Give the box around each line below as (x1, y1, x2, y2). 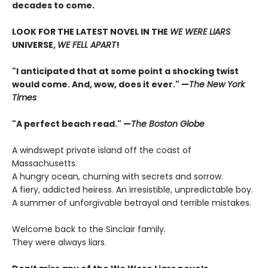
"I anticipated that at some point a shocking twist (12, 65, 239, 77)
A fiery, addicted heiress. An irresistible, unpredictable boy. (12, 183, 253, 196)
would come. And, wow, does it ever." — (12, 78, 189, 90)
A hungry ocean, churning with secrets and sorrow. (12, 170, 223, 182)
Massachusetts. (12, 157, 77, 169)
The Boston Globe (131, 117, 205, 130)
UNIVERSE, (12, 38, 57, 51)
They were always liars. (12, 236, 106, 248)
